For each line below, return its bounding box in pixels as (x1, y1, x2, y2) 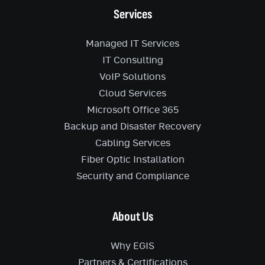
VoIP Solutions (99, 72, 166, 82)
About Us (112, 209, 153, 225)
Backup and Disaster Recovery (64, 122, 201, 131)
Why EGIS (111, 241, 154, 251)
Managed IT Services (86, 39, 179, 49)
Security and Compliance (76, 172, 189, 181)
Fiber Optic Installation (80, 155, 185, 164)
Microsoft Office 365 (86, 105, 179, 115)
